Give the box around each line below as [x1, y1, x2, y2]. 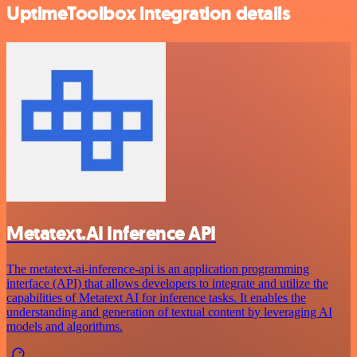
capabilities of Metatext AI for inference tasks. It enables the [6, 290, 306, 304]
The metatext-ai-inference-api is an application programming [6, 261, 309, 276]
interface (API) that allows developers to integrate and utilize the [6, 276, 328, 290]
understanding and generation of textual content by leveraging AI [6, 304, 332, 319]
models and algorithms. [6, 319, 123, 333]
